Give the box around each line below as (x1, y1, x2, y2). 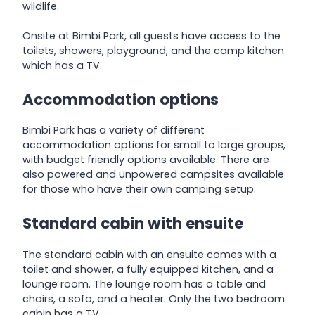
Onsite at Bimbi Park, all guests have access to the (22, 29, 281, 44)
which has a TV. (22, 58, 102, 73)
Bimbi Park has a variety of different (22, 123, 205, 138)
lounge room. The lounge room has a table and (22, 276, 266, 291)
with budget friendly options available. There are (22, 153, 269, 167)
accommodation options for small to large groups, (22, 138, 285, 153)
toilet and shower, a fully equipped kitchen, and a (22, 262, 274, 276)
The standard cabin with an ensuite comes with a (22, 247, 276, 262)
